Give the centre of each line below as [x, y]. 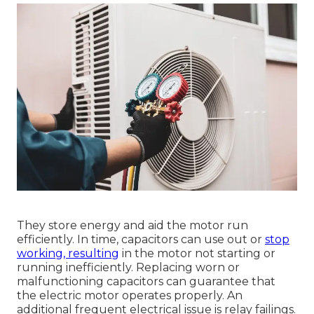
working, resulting [68, 253]
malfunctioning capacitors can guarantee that [146, 281]
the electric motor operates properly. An [130, 295]
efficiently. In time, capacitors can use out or [141, 239]
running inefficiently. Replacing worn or [128, 267]
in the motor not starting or [197, 253]
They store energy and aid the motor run [132, 225]
